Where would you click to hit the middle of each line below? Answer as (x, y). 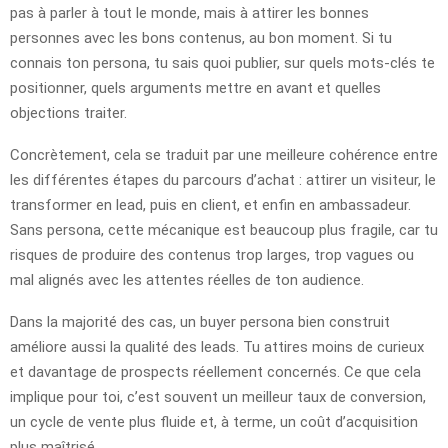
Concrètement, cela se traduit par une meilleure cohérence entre (224, 154)
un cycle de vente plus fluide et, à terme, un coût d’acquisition (214, 421)
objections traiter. (68, 112)
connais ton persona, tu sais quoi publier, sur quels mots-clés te (222, 62)
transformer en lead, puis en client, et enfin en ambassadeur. (210, 204)
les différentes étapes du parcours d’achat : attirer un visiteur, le (223, 179)
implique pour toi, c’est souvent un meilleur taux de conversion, (218, 396)
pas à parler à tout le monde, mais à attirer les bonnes (189, 12)
